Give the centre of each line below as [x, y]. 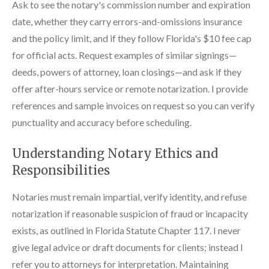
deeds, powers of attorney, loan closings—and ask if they [127, 71]
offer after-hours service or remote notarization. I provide [130, 88]
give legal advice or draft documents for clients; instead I [128, 247]
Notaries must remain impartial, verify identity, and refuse [129, 196]
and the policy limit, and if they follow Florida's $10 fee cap [132, 38]
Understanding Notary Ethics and [115, 153]
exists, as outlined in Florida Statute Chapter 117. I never [126, 230]
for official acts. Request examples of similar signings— [124, 55]
